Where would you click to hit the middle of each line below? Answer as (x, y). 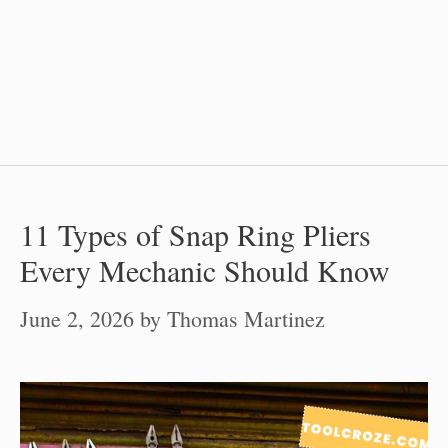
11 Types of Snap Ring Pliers (195, 234)
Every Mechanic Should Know (205, 270)
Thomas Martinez (246, 318)
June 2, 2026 (77, 318)
